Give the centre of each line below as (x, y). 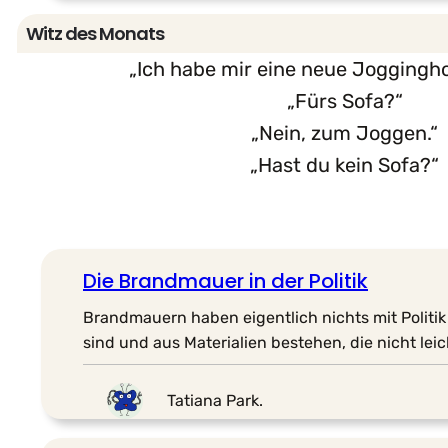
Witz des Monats (95, 33)
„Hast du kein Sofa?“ (344, 164)
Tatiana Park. (215, 401)
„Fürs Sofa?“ (344, 100)
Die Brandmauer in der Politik (225, 280)
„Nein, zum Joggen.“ (344, 132)
